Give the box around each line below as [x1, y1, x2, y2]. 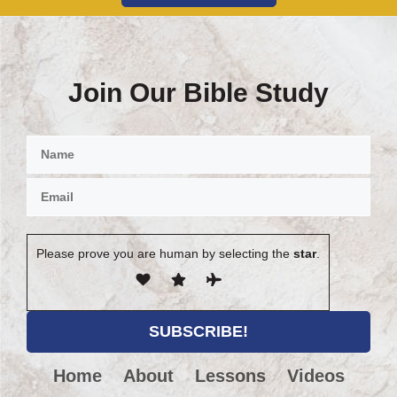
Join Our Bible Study [68, 78, 329, 108]
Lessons [194, 366, 266, 386]
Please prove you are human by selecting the [36, 246, 290, 261]
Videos [286, 366, 345, 386]
